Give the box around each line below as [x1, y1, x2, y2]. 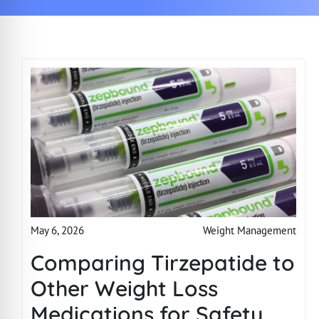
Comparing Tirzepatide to [30, 249, 295, 277]
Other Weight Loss [30, 275, 218, 303]
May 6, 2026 [30, 224, 84, 238]
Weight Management [203, 223, 297, 237]
